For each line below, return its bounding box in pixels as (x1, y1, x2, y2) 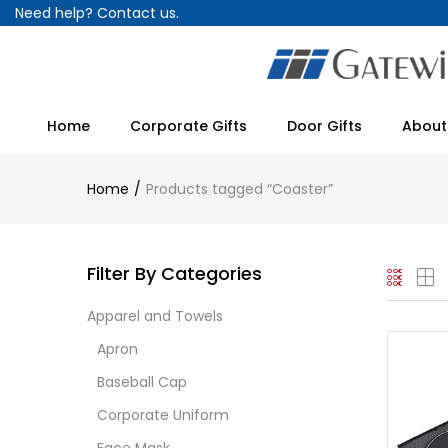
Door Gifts (287, 116, 362, 136)
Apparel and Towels (87, 306, 223, 326)
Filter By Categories (87, 261, 262, 286)
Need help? (15, 3, 93, 23)
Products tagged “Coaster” (146, 179, 333, 199)
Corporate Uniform (97, 405, 229, 425)
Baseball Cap (97, 372, 187, 392)
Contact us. (97, 3, 179, 23)
